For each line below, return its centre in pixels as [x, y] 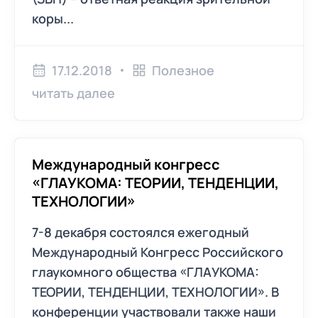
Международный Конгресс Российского [158, 252]
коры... [53, 18]
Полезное [183, 70]
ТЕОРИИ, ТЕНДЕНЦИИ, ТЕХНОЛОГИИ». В [155, 292]
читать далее [73, 93]
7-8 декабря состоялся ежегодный [141, 232]
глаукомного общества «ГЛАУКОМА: [146, 272]
